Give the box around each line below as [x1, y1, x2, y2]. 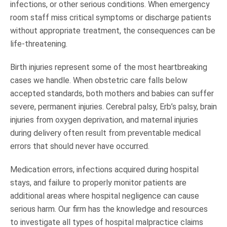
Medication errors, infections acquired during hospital [10, 164, 199, 174]
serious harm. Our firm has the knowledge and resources [10, 204, 208, 214]
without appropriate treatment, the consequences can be [10, 25, 215, 35]
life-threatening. [10, 39, 67, 49]
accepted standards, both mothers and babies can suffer [10, 88, 214, 98]
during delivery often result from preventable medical [10, 128, 201, 138]
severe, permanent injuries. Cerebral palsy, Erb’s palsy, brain [10, 101, 217, 111]
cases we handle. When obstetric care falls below [10, 75, 187, 85]
